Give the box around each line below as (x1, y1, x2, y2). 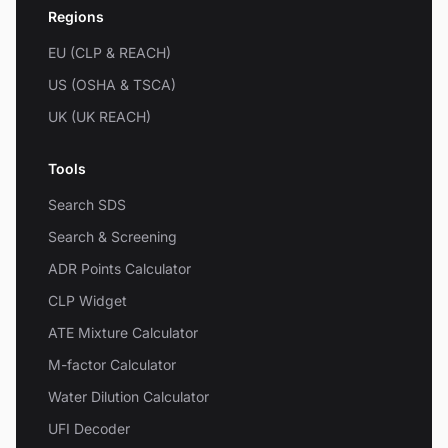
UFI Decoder (48, 419, 130, 437)
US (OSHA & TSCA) (48, 75, 176, 93)
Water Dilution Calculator (48, 387, 209, 405)
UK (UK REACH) (48, 107, 151, 125)
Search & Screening (48, 227, 177, 245)
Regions (48, 7, 104, 25)
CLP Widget (48, 291, 127, 309)
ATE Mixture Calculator (48, 323, 198, 341)
